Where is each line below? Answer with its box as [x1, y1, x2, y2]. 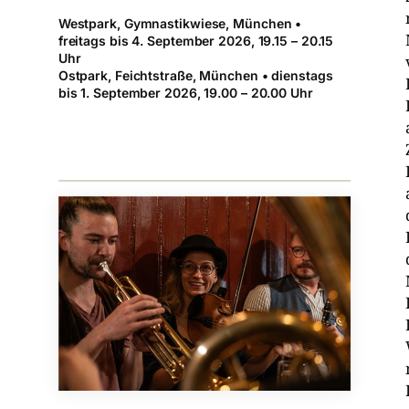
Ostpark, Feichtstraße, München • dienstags [58, 68, 333, 84]
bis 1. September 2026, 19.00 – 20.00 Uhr [58, 85, 313, 101]
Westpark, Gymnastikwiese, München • [58, 16, 302, 32]
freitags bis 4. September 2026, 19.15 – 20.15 [58, 33, 334, 49]
